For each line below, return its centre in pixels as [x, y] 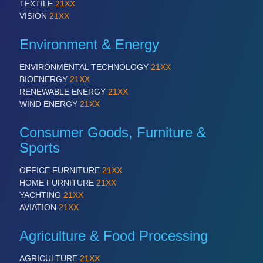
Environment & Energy [89, 44]
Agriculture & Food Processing [114, 235]
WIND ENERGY [50, 104]
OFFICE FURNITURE [61, 170]
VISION [34, 16]
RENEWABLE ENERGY [64, 91]
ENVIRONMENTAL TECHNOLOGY [85, 67]
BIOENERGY [45, 79]
